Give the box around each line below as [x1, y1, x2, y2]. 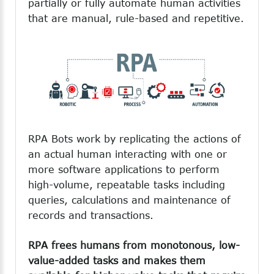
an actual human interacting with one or [28, 148, 227, 160]
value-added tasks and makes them [28, 254, 206, 266]
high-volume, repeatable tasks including [28, 179, 225, 190]
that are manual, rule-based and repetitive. [28, 13, 244, 24]
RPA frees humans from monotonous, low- [28, 239, 240, 251]
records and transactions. [28, 209, 154, 221]
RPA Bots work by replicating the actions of [28, 133, 241, 144]
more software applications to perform [28, 163, 220, 175]
